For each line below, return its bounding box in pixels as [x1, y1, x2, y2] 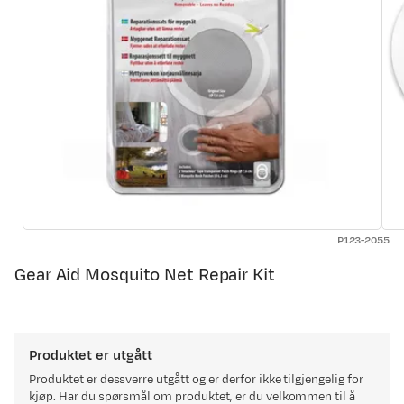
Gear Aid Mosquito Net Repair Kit [14, 263, 275, 287]
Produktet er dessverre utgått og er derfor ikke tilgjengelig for [29, 372, 363, 388]
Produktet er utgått [29, 346, 152, 365]
